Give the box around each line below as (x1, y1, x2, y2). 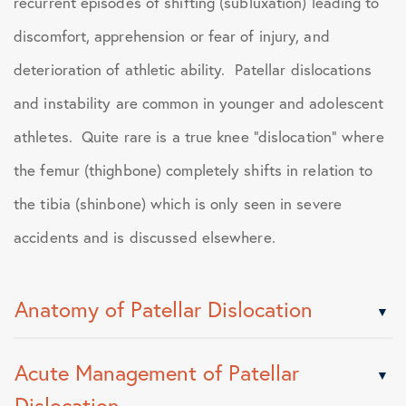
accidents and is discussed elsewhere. (14, 227, 275, 246)
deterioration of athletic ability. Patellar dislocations (14, 60, 372, 79)
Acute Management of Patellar (14, 359, 299, 386)
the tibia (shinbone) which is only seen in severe (14, 194, 342, 213)
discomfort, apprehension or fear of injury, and (14, 26, 330, 45)
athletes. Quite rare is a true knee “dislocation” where (14, 127, 384, 146)
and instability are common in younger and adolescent (14, 93, 384, 112)
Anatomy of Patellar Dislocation (14, 295, 313, 323)
